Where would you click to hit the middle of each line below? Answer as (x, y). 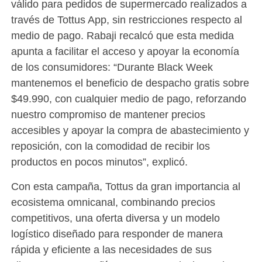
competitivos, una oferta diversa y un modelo (115, 218)
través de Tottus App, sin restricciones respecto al (126, 20)
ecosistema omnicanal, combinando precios (113, 202)
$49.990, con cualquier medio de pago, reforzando (128, 99)
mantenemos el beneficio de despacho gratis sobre (130, 83)
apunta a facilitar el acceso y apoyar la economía (125, 51)
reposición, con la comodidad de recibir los (110, 146)
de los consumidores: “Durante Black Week (112, 67)
